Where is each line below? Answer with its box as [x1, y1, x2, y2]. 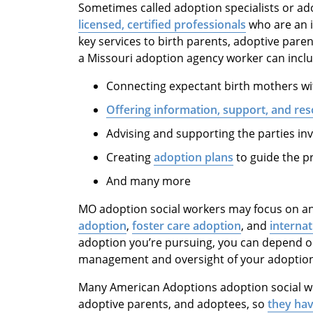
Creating [106, 150, 154, 166]
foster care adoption [132, 218, 241, 234]
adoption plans [154, 150, 233, 166]
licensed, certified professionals [78, 17, 246, 33]
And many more [106, 173, 191, 189]
